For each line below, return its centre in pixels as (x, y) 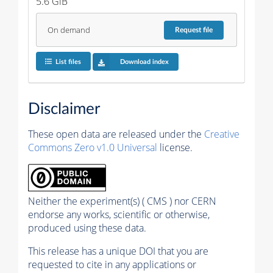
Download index (144, 62)
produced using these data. (87, 228)
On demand (69, 30)
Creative (222, 134)
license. (175, 147)
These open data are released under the (116, 134)
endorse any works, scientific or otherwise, (119, 214)
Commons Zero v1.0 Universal (93, 147)
